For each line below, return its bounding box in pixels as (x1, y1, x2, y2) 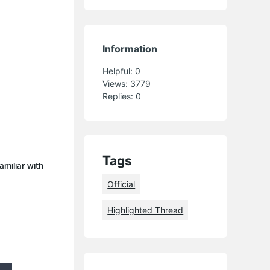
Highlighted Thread (107, 204, 184, 215)
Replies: (102, 90, 136, 101)
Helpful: (102, 65, 136, 76)
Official (107, 178, 136, 189)
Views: (102, 78, 131, 89)
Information (102, 42, 158, 55)
